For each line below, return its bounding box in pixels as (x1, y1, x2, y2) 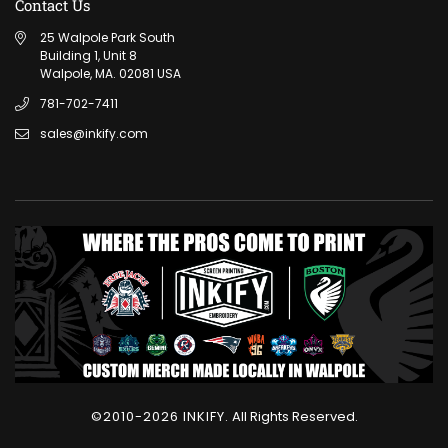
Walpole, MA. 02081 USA (40, 64, 181, 82)
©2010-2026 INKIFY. (90, 406, 229, 426)
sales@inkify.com (40, 124, 148, 142)
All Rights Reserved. (228, 406, 358, 426)
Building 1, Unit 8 (40, 46, 137, 64)
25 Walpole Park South (40, 28, 175, 46)
